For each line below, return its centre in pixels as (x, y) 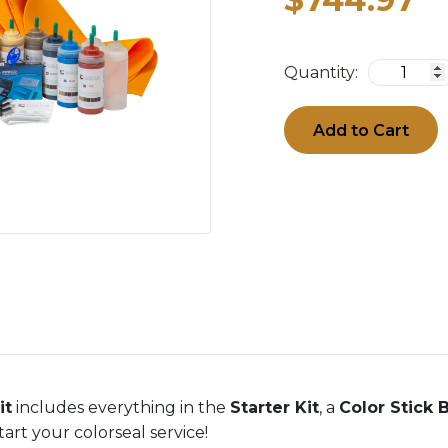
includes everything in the (121, 408)
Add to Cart (361, 130)
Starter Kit (274, 408)
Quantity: (321, 72)
